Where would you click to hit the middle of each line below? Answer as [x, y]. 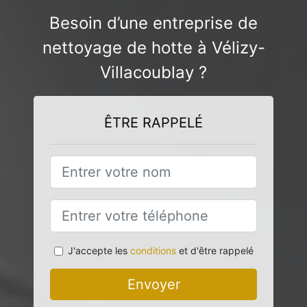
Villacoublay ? [153, 72]
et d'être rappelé [214, 250]
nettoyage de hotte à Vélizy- [153, 48]
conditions [153, 250]
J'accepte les [99, 250]
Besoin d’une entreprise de [153, 23]
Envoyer [153, 284]
